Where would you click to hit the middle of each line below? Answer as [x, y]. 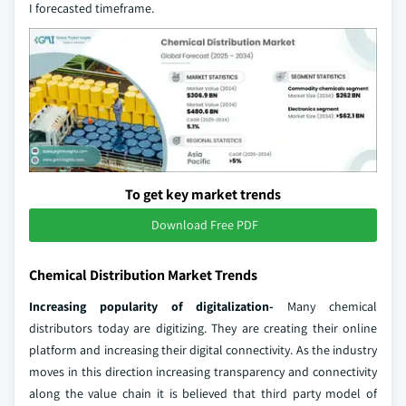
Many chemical [333, 307]
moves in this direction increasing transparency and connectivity [203, 372]
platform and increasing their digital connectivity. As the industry [203, 350]
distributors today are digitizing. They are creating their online [203, 329]
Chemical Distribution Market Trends [143, 275]
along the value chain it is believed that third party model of [203, 394]
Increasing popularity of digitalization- [159, 307]
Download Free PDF [205, 225]
